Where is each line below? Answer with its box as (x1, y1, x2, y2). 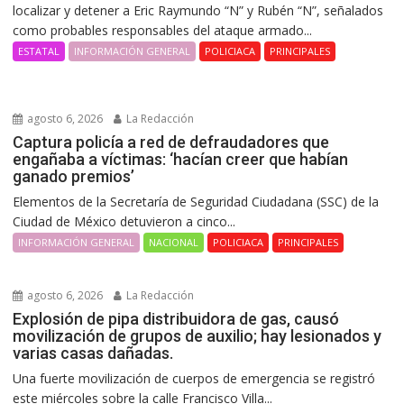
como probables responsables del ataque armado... (13, 22, 313, 40)
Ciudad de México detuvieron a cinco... (13, 213, 236, 231)
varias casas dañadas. (13, 344, 174, 363)
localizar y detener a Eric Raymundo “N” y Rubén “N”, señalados (13, 2, 384, 20)
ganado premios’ (13, 167, 135, 187)
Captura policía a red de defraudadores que (13, 133, 330, 152)
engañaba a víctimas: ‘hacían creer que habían (13, 150, 349, 170)
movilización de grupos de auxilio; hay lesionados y (13, 326, 382, 346)
